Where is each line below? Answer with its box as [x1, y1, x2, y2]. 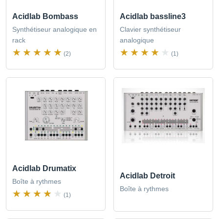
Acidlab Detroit [120, 171, 175, 180]
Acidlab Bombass [12, 12, 78, 21]
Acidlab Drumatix [12, 164, 76, 173]
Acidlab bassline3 [120, 12, 186, 21]
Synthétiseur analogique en [12, 25, 97, 33]
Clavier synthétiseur [120, 25, 181, 33]
